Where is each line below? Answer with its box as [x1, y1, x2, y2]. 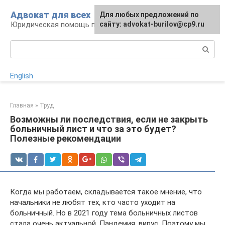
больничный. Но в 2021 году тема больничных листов [10, 208, 198, 217]
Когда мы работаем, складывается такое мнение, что [10, 187, 202, 196]
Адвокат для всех [11, 10, 90, 20]
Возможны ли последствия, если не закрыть [10, 114, 208, 125]
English [10, 71, 33, 80]
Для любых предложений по [99, 11, 199, 19]
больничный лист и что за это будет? [10, 124, 176, 134]
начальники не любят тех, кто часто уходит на [10, 198, 175, 207]
